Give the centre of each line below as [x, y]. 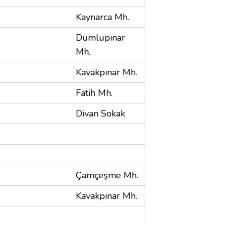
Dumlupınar [100, 37]
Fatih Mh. [94, 93]
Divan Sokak [100, 113]
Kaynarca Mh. [102, 17]
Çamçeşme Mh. [107, 175]
